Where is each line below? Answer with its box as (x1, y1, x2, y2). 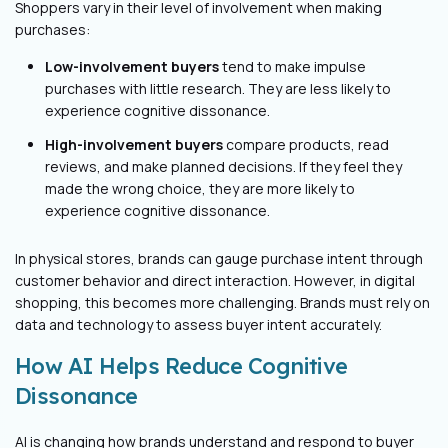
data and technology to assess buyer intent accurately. (15, 314, 382, 334)
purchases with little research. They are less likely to (45, 78, 391, 98)
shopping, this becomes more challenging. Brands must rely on (15, 292, 430, 312)
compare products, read (223, 134, 389, 154)
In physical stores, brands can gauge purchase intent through (15, 248, 423, 268)
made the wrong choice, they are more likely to (45, 178, 355, 198)
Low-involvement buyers (45, 56, 219, 76)
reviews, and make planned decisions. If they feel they (45, 156, 402, 176)
